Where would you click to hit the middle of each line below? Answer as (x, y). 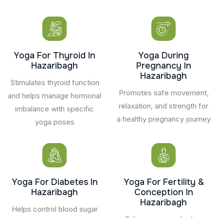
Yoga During (163, 55)
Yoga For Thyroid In (54, 55)
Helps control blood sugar (54, 209)
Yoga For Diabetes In (54, 182)
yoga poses (54, 122)
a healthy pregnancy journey (163, 119)
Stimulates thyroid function (54, 82)
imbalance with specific (54, 109)
